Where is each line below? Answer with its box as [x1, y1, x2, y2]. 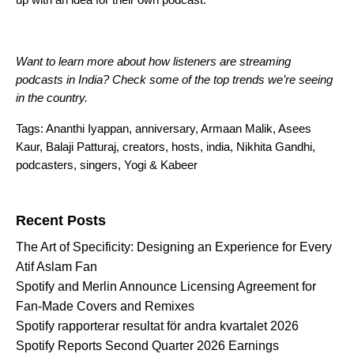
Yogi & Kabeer [124, 158, 198, 172]
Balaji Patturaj [46, 140, 116, 154]
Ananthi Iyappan [46, 122, 129, 136]
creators [122, 140, 165, 154]
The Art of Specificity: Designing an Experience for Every [16, 240, 332, 254]
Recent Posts [16, 213, 106, 229]
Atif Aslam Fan [16, 260, 97, 274]
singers [80, 158, 118, 172]
